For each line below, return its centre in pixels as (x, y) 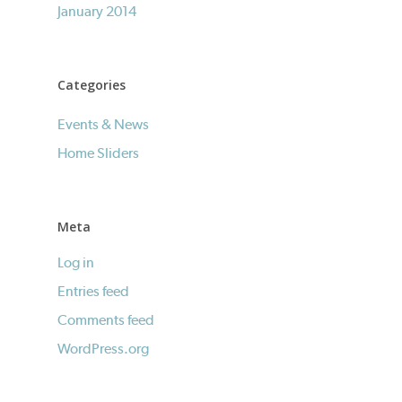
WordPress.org (103, 349)
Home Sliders (98, 153)
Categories (92, 85)
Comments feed (106, 320)
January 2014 (97, 11)
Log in (76, 262)
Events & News (103, 124)
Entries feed (93, 291)
